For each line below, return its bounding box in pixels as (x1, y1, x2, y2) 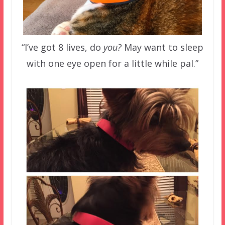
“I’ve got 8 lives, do (21, 41, 103, 53)
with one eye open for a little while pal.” (26, 57, 198, 69)
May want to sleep (121, 41, 203, 53)
